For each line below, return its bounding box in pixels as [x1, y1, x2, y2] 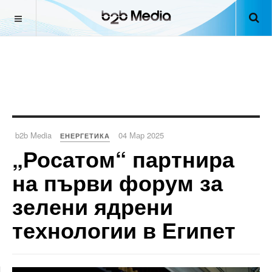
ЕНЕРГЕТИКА [60, 131, 110, 140]
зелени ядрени [12, 190, 173, 222]
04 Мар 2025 [118, 129, 164, 141]
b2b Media [15, 129, 52, 141]
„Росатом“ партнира [12, 143, 234, 174]
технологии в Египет [12, 214, 236, 245]
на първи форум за [12, 166, 223, 198]
